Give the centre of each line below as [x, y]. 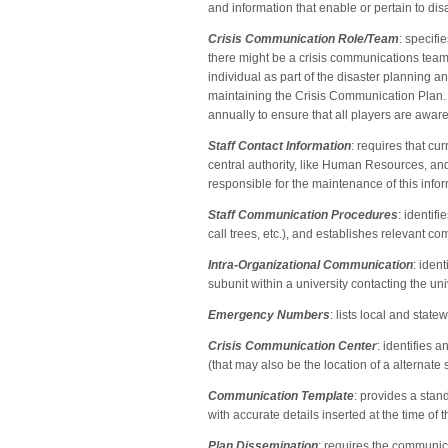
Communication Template [281, 396]
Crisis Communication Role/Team [303, 39]
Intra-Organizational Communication [310, 265]
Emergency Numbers [269, 315]
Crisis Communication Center [292, 346]
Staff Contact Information [279, 146]
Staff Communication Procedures [303, 215]
